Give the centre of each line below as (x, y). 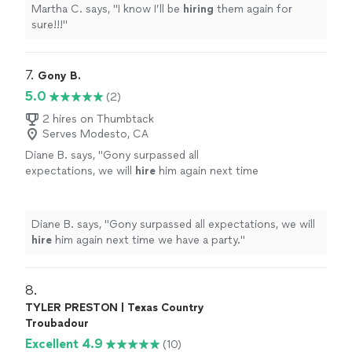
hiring (198, 9)
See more (140, 187)
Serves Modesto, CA (95, 134)
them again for (253, 9)
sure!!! (47, 25)
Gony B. (59, 76)
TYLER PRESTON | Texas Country (115, 308)
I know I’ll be (150, 9)
